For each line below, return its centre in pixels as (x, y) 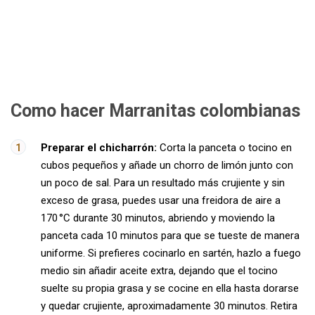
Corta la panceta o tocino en (224, 148)
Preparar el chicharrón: (99, 148)
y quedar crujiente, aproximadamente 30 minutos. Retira (169, 306)
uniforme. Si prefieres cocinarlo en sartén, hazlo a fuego (171, 253)
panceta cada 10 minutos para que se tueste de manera (170, 236)
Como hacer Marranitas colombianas (155, 111)
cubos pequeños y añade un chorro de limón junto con (167, 165)
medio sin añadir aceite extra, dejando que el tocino (159, 271)
